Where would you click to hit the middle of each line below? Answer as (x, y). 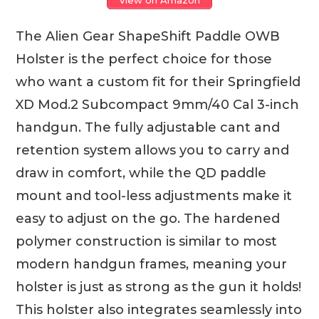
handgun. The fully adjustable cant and (148, 127)
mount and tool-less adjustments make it (154, 195)
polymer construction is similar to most (147, 241)
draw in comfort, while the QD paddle (141, 173)
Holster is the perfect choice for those (144, 59)
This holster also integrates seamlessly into (159, 309)
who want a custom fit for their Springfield (158, 82)
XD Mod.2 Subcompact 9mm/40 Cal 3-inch (158, 104)
